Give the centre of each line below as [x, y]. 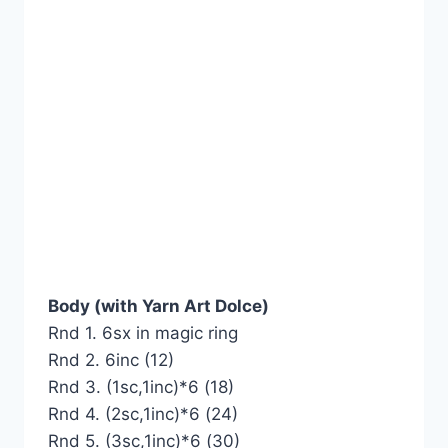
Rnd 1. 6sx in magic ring [143, 332]
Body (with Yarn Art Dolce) [158, 305]
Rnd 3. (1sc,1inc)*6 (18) [141, 386]
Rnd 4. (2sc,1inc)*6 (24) [143, 413]
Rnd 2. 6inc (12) [111, 359]
